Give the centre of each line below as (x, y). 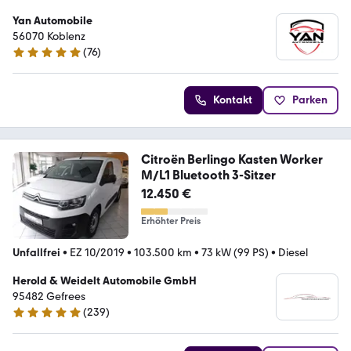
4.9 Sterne (36, 319)
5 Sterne (33, 59)
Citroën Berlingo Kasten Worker (232, 160)
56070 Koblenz (49, 37)
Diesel (293, 253)
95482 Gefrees (49, 297)
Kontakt (233, 100)
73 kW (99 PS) (235, 253)
